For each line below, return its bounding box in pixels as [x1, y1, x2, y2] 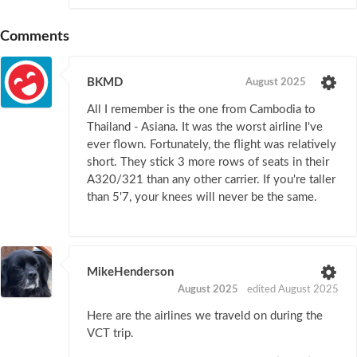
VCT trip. [87, 327, 134, 339]
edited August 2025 [247, 284, 339, 295]
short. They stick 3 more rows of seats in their [87, 155, 329, 168]
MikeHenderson [87, 265, 174, 278]
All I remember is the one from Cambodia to [87, 103, 316, 116]
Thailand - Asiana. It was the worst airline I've [87, 120, 323, 133]
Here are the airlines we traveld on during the [87, 309, 323, 322]
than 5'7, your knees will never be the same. [87, 190, 317, 203]
